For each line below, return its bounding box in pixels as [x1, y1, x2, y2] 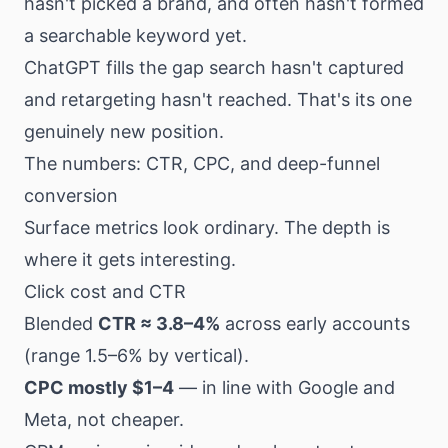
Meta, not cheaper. [24, 409, 184, 430]
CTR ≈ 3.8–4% [98, 313, 220, 334]
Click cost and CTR [24, 281, 186, 302]
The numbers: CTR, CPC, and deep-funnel [24, 153, 380, 174]
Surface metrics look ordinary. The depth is [24, 217, 390, 238]
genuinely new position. [24, 121, 224, 142]
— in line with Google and [174, 377, 395, 398]
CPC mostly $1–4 [24, 377, 174, 398]
